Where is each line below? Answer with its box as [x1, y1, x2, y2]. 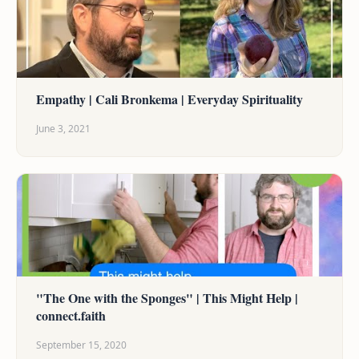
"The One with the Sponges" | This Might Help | [36, 288, 298, 307]
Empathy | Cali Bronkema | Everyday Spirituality [36, 89, 303, 108]
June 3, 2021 [36, 121, 91, 135]
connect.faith [36, 305, 106, 325]
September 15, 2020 [36, 337, 127, 352]
